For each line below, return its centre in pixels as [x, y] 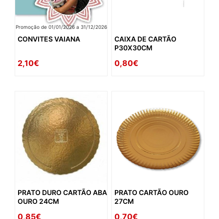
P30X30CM [133, 48]
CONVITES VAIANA [49, 39]
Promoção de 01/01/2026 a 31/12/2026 [61, 27]
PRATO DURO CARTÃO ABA [62, 193]
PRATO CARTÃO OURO [151, 193]
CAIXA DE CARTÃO [145, 39]
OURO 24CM [38, 201]
